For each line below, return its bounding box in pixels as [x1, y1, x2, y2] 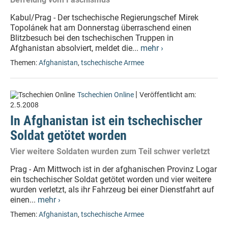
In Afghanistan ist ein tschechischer [10, 113, 203, 128]
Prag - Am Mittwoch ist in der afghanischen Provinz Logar [10, 164, 217, 174]
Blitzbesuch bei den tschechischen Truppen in [10, 33, 174, 43]
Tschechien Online [77, 91, 134, 99]
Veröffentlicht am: [139, 91, 196, 99]
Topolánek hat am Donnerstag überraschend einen [10, 23, 191, 33]
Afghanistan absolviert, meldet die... [10, 43, 140, 53]
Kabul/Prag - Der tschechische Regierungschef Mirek [10, 13, 198, 22]
